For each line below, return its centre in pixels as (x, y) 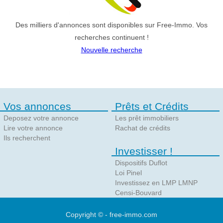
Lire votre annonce (33, 128)
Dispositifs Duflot (141, 163)
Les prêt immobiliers (147, 118)
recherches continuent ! (111, 37)
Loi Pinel (128, 173)
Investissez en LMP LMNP (156, 183)
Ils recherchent (27, 138)
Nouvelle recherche (111, 50)
